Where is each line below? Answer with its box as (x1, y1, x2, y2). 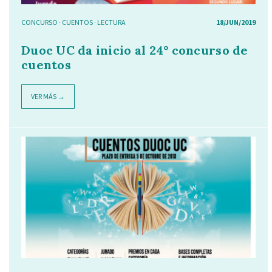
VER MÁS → (31, 92, 65, 101)
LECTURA (97, 18, 126, 27)
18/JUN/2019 (216, 18, 256, 27)
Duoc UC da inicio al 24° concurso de (21, 42, 248, 58)
